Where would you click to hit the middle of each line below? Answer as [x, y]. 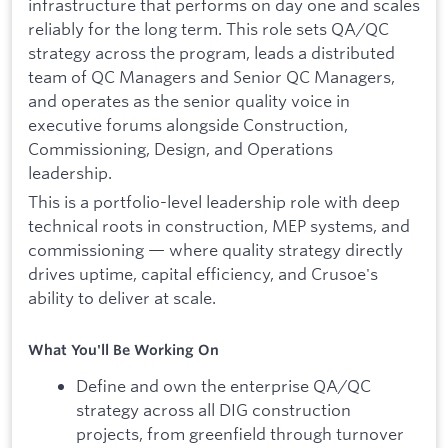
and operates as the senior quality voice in [189, 100]
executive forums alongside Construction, [188, 124]
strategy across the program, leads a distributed [211, 52]
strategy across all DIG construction [213, 410]
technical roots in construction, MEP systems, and [219, 226]
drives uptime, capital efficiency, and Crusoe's [203, 274]
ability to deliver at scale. [122, 298]
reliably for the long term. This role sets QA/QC [208, 28]
